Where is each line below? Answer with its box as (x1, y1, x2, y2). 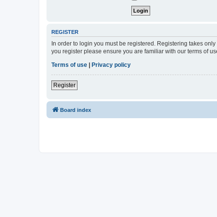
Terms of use (51, 61, 87, 68)
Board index (60, 107, 91, 113)
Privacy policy (92, 61, 131, 68)
